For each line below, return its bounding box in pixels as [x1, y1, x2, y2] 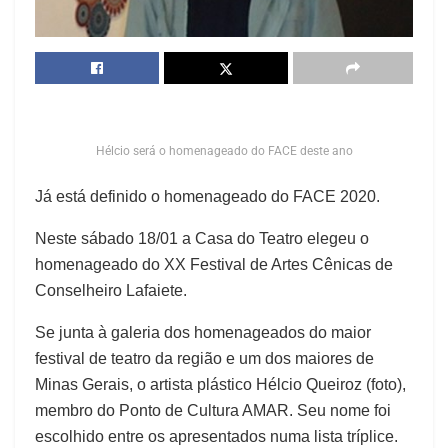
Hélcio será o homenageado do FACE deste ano [95, 143, 353, 158]
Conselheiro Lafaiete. [35, 281, 187, 299]
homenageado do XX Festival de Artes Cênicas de [35, 255, 393, 273]
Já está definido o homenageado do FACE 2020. [35, 187, 380, 205]
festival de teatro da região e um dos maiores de [35, 349, 374, 367]
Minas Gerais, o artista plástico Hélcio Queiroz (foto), [35, 375, 410, 393]
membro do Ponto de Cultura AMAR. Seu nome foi [35, 401, 391, 419]
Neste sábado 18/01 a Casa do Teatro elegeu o [35, 229, 369, 247]
